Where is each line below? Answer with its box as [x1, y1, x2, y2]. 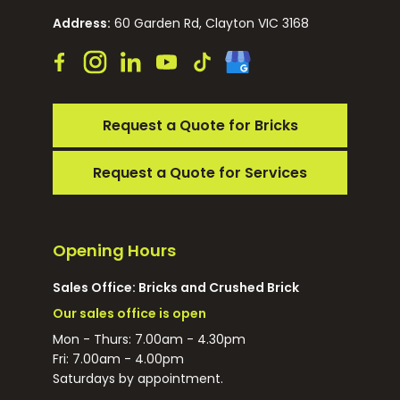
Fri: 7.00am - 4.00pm [53, 350, 184, 368]
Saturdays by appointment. [53, 370, 223, 387]
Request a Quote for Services [93, 162, 307, 183]
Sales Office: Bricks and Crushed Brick [53, 279, 299, 296]
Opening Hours [53, 239, 176, 262]
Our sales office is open [53, 304, 206, 322]
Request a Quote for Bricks [102, 115, 298, 136]
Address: [53, 14, 111, 32]
